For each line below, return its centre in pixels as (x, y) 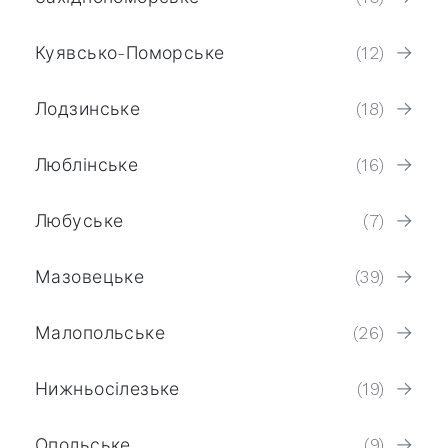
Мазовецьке (90, 276)
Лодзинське (88, 108)
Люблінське (87, 164)
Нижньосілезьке (107, 388)
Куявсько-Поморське (130, 52)
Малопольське (100, 332)
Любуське (79, 220)
